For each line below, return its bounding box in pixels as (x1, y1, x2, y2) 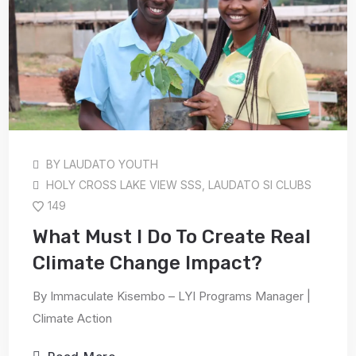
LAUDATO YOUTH (64, 157, 159, 171)
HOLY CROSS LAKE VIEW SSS (46, 178, 203, 192)
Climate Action (33, 310, 113, 326)
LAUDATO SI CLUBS (208, 178, 312, 192)
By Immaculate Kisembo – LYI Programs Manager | (33, 288, 311, 304)
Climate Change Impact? (33, 252, 263, 274)
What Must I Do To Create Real (33, 226, 311, 248)
